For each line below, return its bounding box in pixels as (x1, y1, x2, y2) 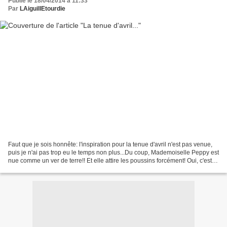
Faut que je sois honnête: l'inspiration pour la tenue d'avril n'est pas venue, (8, 140, 212, 148)
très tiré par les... (8, 165, 53, 172)
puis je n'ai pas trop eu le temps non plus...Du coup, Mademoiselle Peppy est (8, 148, 219, 156)
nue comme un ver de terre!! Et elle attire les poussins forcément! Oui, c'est (8, 157, 212, 164)
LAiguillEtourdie (20, 5, 65, 13)
